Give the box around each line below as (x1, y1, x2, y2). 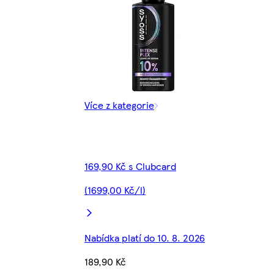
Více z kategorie (84, 98, 154, 113)
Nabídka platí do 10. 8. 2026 (84, 231, 205, 245)
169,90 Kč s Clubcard (84, 159, 176, 174)
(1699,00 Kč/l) (84, 183, 146, 198)
